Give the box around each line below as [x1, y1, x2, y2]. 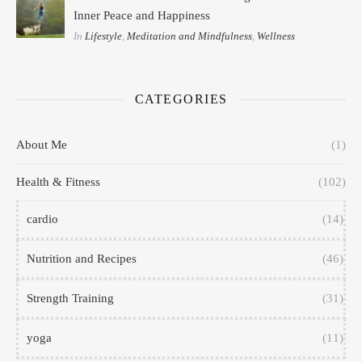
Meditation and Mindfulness [127, 29, 253, 42]
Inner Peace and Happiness [74, 8, 211, 22]
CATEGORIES [134, 92, 228, 107]
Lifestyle [85, 29, 123, 42]
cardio [27, 213, 58, 226]
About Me [16, 138, 67, 152]
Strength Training [27, 292, 114, 305]
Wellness [257, 29, 296, 42]
